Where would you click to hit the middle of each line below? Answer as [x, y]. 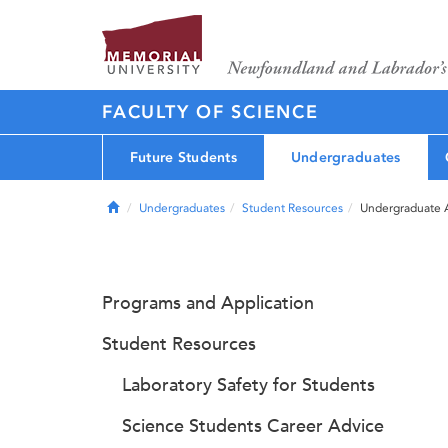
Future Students [183, 157]
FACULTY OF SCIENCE [210, 112]
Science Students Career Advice [253, 426]
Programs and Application [208, 303]
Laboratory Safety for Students [248, 385]
